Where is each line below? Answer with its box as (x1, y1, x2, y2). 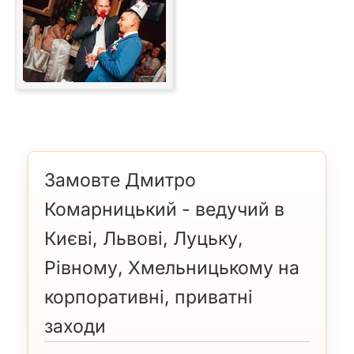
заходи (44, 315, 106, 338)
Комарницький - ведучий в (44, 198, 284, 221)
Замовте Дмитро (44, 169, 196, 192)
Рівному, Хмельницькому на (44, 257, 299, 280)
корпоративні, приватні (44, 286, 253, 309)
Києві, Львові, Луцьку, (44, 228, 243, 250)
